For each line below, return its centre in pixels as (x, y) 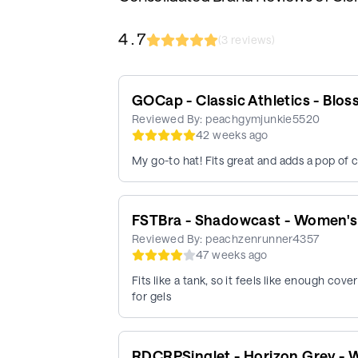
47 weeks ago (232, 254)
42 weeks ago (232, 134)
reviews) (252, 40)
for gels (152, 296)
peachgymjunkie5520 (263, 118)
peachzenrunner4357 (263, 238)
